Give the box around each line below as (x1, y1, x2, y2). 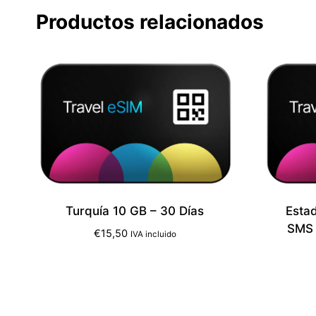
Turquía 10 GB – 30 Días (66, 203, 205, 218)
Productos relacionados (36, 9, 264, 34)
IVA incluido (130, 229, 176, 239)
